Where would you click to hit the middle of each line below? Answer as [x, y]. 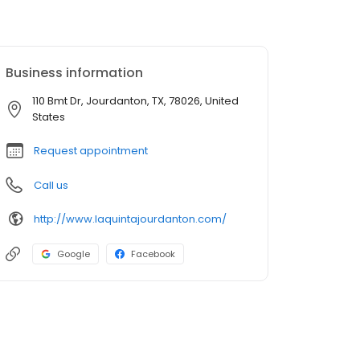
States [49, 117]
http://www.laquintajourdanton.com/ [130, 219]
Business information [74, 73]
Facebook [153, 254]
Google [74, 254]
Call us [51, 186]
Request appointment [91, 151]
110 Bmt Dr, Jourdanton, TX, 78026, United [135, 101]
